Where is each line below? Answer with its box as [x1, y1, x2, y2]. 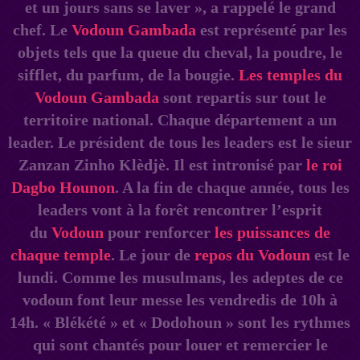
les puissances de [215, 223, 330, 241]
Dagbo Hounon [10, 178, 115, 196]
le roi [305, 155, 342, 174]
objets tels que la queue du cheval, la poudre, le [18, 43, 342, 61]
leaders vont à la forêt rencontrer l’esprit [38, 200, 322, 219]
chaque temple [10, 245, 111, 264]
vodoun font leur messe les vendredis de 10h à [22, 290, 337, 309]
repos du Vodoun [194, 245, 310, 264]
